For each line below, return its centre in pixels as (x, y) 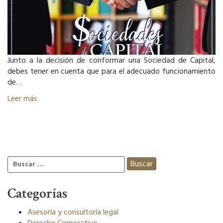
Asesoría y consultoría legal (73, 212)
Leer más (22, 99)
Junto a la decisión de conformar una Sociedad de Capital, (111, 60)
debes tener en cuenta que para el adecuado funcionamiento (111, 71)
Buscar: (20, 161)
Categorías (37, 193)
